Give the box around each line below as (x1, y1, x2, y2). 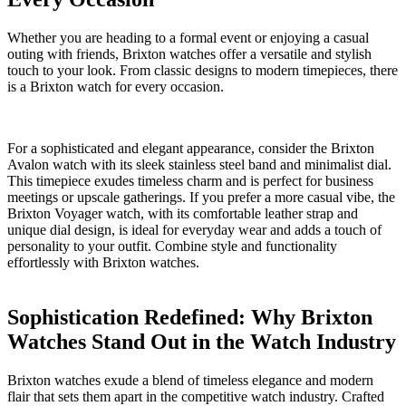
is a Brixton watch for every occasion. (7, 79, 224, 95)
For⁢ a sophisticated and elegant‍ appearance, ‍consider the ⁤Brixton (7, 140, 374, 157)
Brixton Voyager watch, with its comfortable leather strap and (7, 206, 358, 222)
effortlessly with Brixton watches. (7, 255, 199, 271)
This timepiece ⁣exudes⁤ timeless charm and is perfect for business (7, 173, 373, 189)
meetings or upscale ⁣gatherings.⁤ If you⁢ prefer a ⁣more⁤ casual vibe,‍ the (7, 189, 395, 206)
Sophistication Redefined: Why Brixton (7, 305, 372, 330)
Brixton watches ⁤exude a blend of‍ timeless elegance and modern (7, 372, 373, 389)
